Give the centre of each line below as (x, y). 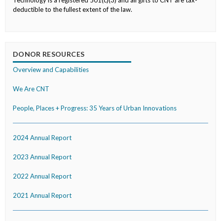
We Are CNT (31, 89)
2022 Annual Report (42, 176)
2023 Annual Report (42, 157)
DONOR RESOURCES (49, 54)
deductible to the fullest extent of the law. (73, 10)
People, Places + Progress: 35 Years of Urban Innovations (95, 108)
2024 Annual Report (42, 138)
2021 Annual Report (42, 196)
